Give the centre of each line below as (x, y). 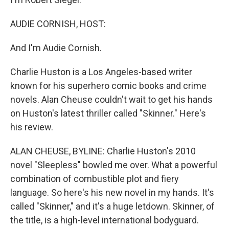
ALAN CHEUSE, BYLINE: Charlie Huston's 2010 (103, 151)
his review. (32, 127)
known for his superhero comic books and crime (108, 86)
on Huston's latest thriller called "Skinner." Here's (108, 113)
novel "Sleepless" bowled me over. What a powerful (114, 165)
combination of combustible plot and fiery (95, 179)
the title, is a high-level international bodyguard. (105, 220)
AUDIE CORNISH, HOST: (58, 24)
